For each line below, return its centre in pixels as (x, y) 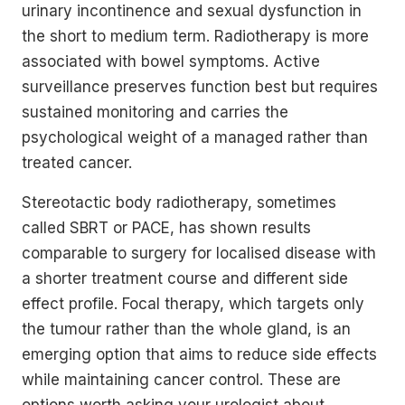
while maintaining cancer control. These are (181, 379)
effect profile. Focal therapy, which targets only (193, 303)
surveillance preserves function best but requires (200, 86)
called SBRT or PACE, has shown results (166, 227)
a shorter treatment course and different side (185, 278)
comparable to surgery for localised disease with (199, 253)
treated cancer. (77, 162)
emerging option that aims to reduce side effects (199, 354)
